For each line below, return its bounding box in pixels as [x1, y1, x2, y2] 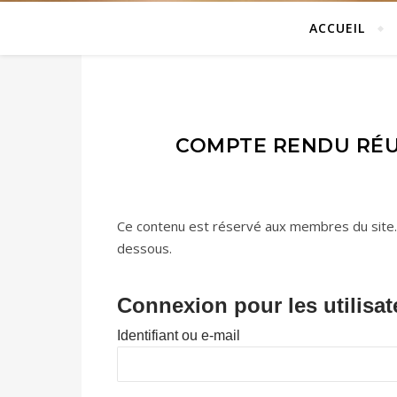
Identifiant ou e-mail [117, 328, 240, 343]
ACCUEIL [308, 19, 365, 36]
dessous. [117, 239, 172, 257]
